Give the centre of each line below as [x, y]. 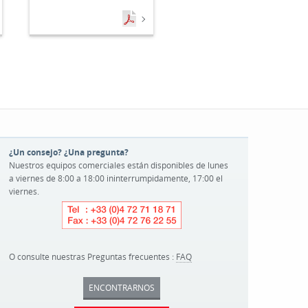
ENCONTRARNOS [122, 287]
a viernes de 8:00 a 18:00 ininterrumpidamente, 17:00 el [116, 178]
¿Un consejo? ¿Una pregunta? [69, 152]
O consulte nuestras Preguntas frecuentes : [93, 256]
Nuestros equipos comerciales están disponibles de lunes [119, 165]
